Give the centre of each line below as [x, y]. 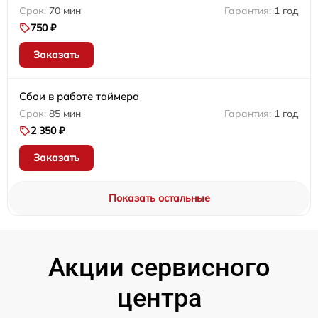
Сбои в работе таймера [79, 97]
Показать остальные [159, 198]
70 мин [65, 11]
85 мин [65, 114]
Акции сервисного [159, 268]
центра [159, 298]
